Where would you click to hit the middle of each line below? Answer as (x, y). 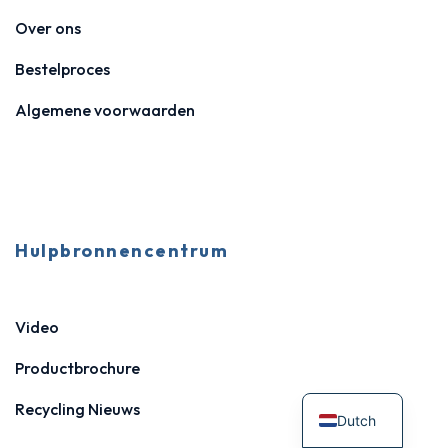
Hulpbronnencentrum (121, 250)
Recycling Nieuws (77, 409)
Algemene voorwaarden (105, 110)
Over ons (48, 28)
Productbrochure (77, 368)
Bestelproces (62, 69)
